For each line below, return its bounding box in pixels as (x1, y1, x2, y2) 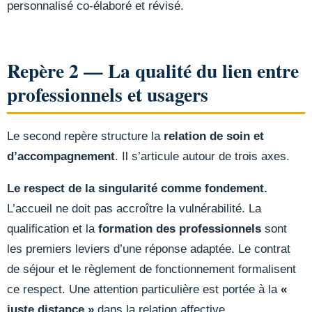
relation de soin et (164, 129, 264, 143)
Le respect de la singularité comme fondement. (7, 181, 267, 195)
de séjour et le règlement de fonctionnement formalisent (7, 262, 296, 276)
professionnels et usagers (7, 79, 208, 108)
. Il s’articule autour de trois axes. (115, 149, 290, 163)
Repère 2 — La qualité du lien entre (7, 56, 299, 84)
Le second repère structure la (7, 129, 164, 143)
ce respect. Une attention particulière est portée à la (7, 282, 281, 296)
